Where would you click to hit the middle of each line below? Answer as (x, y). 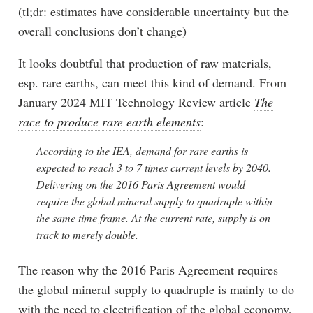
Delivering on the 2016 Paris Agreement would (140, 184)
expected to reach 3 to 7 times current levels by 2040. (153, 168)
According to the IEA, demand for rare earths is (142, 151)
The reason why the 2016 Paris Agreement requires (148, 270)
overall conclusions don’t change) (102, 31)
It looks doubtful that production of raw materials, (145, 63)
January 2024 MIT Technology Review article (136, 102)
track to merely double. (87, 235)
